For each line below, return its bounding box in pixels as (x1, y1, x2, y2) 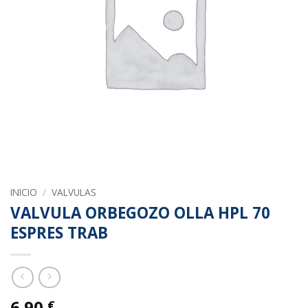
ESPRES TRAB (10, 221, 108, 243)
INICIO (10, 185, 37, 199)
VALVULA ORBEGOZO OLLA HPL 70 (10, 201, 270, 223)
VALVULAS (52, 185, 97, 199)
